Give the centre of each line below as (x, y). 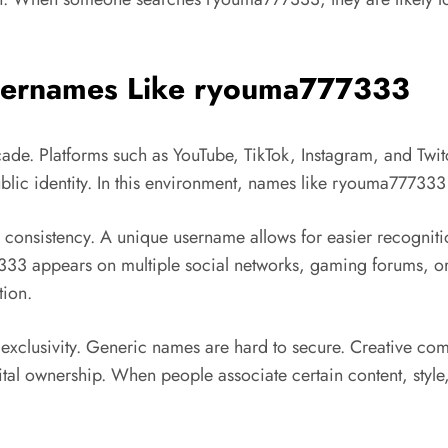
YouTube (203, 155)
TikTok (267, 155)
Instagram (337, 155)
